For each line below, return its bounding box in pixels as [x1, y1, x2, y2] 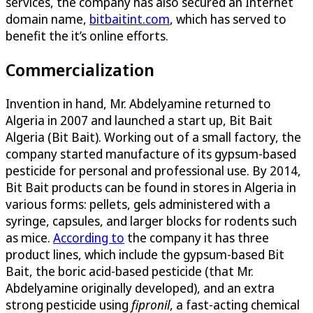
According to [53, 229, 124, 247]
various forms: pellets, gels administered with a [6, 196, 270, 213]
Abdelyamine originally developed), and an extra [6, 279, 275, 297]
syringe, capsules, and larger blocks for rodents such [6, 212, 297, 230]
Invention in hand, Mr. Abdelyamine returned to [6, 95, 271, 112]
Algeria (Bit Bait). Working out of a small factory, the [6, 129, 301, 146]
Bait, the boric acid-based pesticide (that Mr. [6, 263, 254, 280]
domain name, [6, 10, 89, 28]
